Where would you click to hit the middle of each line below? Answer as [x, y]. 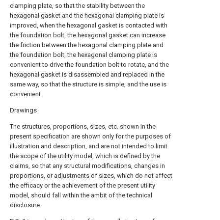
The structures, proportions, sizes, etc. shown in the [83, 126]
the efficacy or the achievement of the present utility [82, 185]
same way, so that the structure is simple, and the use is [88, 84]
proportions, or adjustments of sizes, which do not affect [91, 176]
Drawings [23, 110]
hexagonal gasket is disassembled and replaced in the [87, 74]
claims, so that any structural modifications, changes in [87, 166]
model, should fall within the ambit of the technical [81, 195]
